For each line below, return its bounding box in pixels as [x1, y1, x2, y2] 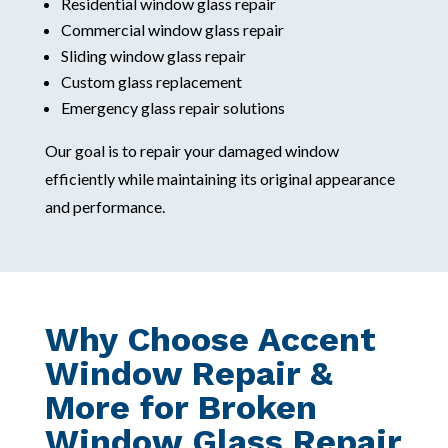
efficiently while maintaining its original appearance [44, 168, 395, 188]
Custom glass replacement [60, 71, 242, 91]
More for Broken [44, 386, 317, 427]
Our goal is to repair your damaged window [44, 140, 339, 160]
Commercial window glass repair [60, 19, 284, 39]
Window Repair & [44, 352, 333, 393]
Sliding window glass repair [60, 45, 246, 65]
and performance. [44, 196, 165, 216]
